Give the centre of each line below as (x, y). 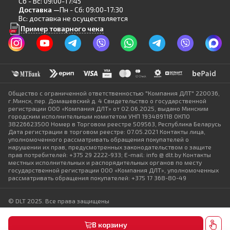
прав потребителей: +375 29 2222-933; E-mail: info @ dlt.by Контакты (110, 155)
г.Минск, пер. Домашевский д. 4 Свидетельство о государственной (107, 101)
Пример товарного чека (62, 28)
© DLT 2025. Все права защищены (59, 201)
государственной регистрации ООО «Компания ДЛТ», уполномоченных (113, 170)
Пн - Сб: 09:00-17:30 (91, 9)
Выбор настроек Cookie (43, 219)
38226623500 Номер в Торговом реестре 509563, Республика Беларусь (114, 124)
